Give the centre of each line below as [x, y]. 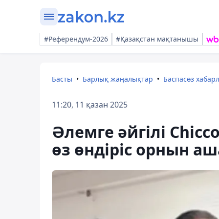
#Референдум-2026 [76, 39]
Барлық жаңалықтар [118, 79]
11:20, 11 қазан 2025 [90, 105]
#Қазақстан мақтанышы [157, 39]
